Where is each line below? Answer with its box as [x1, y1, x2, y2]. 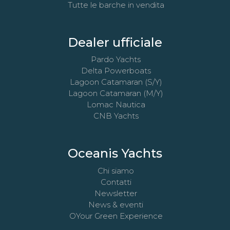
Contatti [100, 177, 131, 187]
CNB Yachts [93, 111, 139, 121]
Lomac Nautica [86, 100, 145, 110]
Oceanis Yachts [68, 146, 162, 161]
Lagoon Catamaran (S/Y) [69, 77, 162, 87]
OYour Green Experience [69, 210, 163, 221]
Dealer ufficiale [68, 34, 162, 50]
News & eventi [88, 199, 143, 209]
